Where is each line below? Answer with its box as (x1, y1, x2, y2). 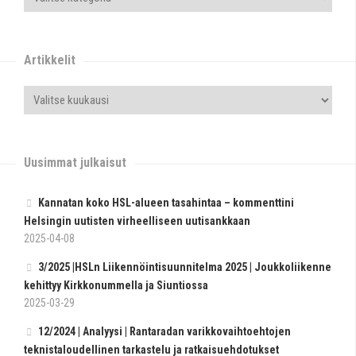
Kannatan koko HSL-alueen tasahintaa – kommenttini (38, 196, 294, 209)
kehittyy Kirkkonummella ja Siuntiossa (24, 279, 208, 292)
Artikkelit (24, 52, 75, 68)
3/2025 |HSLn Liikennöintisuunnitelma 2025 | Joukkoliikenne (38, 261, 331, 273)
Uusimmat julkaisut (24, 155, 126, 170)
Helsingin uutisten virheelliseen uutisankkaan (24, 215, 250, 227)
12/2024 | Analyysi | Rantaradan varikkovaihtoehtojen (38, 325, 291, 338)
